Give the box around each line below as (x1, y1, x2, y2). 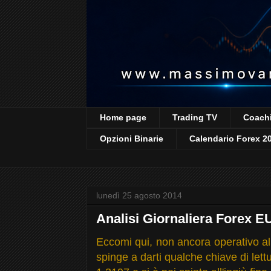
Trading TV (172, 113, 217, 123)
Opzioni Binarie (100, 134, 163, 144)
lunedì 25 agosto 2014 (96, 190, 182, 200)
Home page (100, 113, 146, 123)
